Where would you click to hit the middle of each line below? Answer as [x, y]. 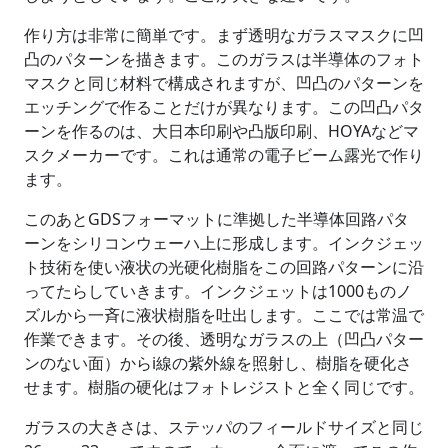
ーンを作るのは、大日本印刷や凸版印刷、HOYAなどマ [221, 130]
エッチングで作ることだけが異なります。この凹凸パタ [224, 106]
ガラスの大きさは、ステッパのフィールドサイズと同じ [224, 426]
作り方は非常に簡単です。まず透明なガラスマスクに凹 [224, 34]
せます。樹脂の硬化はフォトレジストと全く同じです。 [224, 386]
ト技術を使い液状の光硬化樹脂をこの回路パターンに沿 [224, 266]
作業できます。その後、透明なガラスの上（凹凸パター [224, 338]
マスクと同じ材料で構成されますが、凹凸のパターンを [224, 82]
